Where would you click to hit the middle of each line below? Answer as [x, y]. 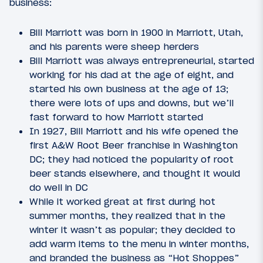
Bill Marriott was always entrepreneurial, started [142, 61]
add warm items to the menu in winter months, [139, 244]
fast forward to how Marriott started [116, 117]
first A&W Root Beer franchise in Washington [134, 145]
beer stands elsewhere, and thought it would [135, 173]
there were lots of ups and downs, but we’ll [131, 103]
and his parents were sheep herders [114, 47]
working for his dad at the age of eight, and [131, 75]
